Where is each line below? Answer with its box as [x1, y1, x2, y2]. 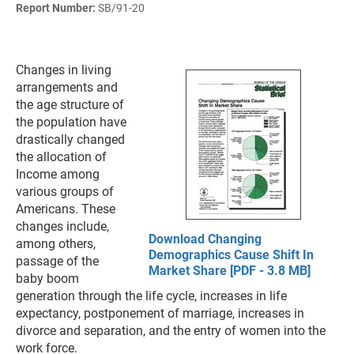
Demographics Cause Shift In [149, 247, 314, 262]
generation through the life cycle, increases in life [16, 288, 287, 303]
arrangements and [16, 80, 118, 95]
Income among [16, 167, 100, 182]
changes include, [16, 219, 109, 234]
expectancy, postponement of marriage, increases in [16, 306, 304, 321]
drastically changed [16, 132, 125, 147]
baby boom [16, 271, 79, 286]
